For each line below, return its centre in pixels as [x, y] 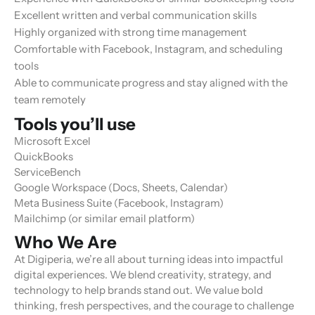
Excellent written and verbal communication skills [135, 15]
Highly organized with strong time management [130, 32]
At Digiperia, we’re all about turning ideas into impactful [149, 259]
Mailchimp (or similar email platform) [104, 219]
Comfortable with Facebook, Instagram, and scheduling [148, 49]
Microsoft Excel [52, 141]
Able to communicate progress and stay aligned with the [151, 83]
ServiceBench [47, 172]
